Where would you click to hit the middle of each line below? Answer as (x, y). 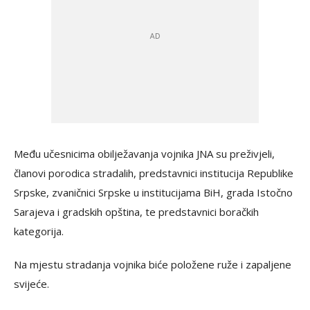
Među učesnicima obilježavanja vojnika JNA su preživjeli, (144, 154)
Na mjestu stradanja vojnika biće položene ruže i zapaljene (153, 264)
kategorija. (39, 231)
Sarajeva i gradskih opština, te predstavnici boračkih (136, 212)
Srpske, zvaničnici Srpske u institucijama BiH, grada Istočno (153, 192)
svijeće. (31, 284)
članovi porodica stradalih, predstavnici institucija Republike (154, 173)
